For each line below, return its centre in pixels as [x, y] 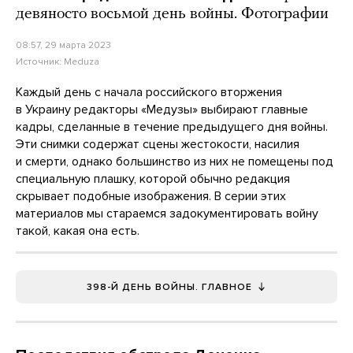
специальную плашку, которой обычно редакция [153, 178]
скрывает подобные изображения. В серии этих [151, 196]
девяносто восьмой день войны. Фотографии [172, 14]
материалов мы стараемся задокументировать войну [167, 213]
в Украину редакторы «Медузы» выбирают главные [162, 109]
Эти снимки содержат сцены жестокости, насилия [158, 144]
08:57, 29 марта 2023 [63, 45]
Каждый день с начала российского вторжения [149, 92]
